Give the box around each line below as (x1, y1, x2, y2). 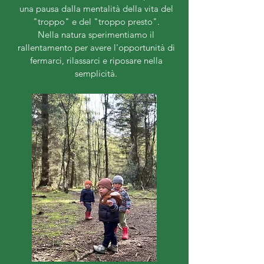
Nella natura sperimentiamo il (38, 29, 154, 41)
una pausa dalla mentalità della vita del (19, 3, 173, 15)
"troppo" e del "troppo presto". (32, 16, 160, 28)
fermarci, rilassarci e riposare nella (29, 55, 163, 67)
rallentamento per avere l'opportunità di (17, 42, 175, 54)
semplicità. (75, 68, 117, 80)
